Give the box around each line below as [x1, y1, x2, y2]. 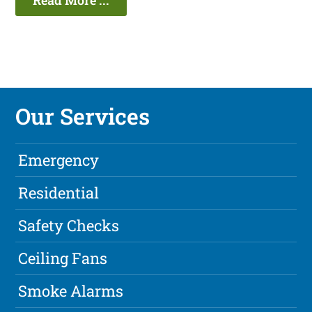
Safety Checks [18, 215, 120, 236]
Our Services [15, 101, 150, 132]
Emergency [18, 150, 100, 171]
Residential [18, 182, 100, 203]
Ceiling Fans [18, 248, 108, 269]
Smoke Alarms [18, 281, 124, 302]
